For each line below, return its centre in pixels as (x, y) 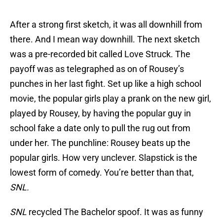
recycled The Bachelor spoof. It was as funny (116, 212)
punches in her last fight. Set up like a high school (106, 84)
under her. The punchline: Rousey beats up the (100, 143)
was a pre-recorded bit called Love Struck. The (100, 54)
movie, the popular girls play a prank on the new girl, (110, 99)
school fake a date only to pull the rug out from (100, 128)
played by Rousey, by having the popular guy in (100, 113)
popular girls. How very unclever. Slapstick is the (104, 158)
